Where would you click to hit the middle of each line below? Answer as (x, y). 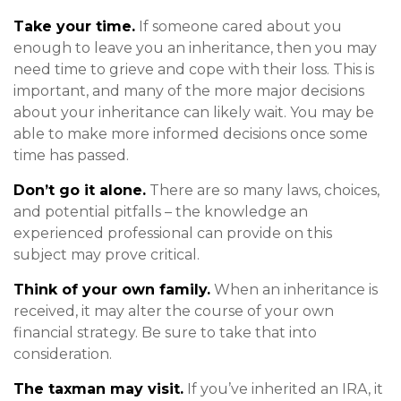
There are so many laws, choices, (263, 190)
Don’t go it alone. (80, 190)
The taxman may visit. (98, 389)
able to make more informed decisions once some (191, 134)
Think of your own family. (112, 290)
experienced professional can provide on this (173, 233)
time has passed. (71, 155)
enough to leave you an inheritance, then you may (195, 48)
